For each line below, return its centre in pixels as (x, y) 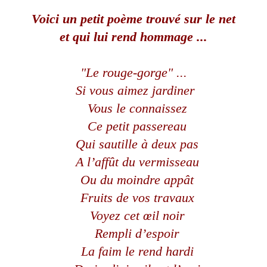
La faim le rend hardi (137, 252)
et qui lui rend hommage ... (133, 37)
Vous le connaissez (137, 108)
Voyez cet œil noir (137, 216)
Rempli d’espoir (137, 234)
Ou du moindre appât (137, 180)
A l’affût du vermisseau (137, 162)
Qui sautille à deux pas (137, 144)
